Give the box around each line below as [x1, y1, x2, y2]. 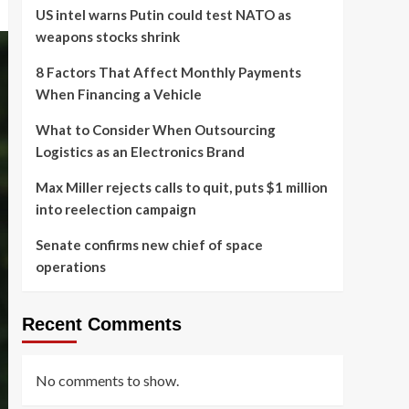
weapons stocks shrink [35, 28, 180, 45]
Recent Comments [21, 314, 182, 334]
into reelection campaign [35, 201, 199, 217]
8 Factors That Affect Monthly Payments [35, 64, 301, 80]
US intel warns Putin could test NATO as [35, 6, 291, 23]
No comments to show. [35, 372, 179, 389]
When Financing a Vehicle [35, 86, 202, 102]
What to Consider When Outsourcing [35, 121, 276, 138]
